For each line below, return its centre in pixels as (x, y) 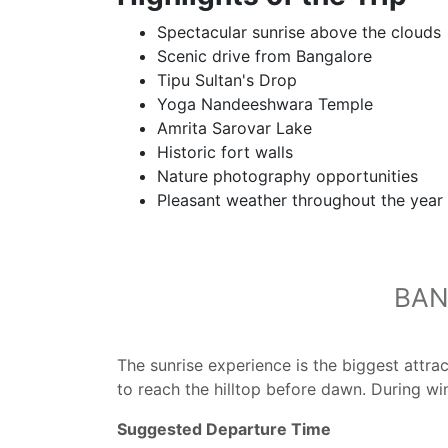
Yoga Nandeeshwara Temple (265, 103)
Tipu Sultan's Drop (227, 79)
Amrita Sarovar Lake (234, 127)
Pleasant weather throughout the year (300, 199)
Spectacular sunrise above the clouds (299, 31)
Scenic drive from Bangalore (264, 55)
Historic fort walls (225, 151)
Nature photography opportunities (287, 175)
